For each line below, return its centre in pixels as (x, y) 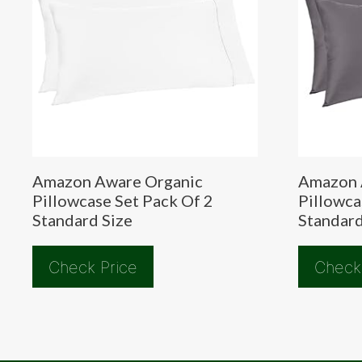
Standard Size (82, 219)
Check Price (93, 267)
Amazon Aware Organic (118, 181)
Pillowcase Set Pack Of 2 (123, 200)
